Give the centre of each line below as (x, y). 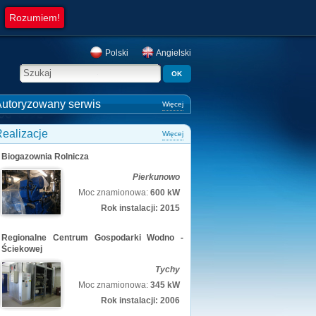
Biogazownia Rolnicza (45, 157)
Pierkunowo (156, 177)
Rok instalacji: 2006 (140, 300)
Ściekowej (22, 249)
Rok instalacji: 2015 (140, 208)
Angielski (173, 53)
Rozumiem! (34, 18)
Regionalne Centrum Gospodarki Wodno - (92, 238)
